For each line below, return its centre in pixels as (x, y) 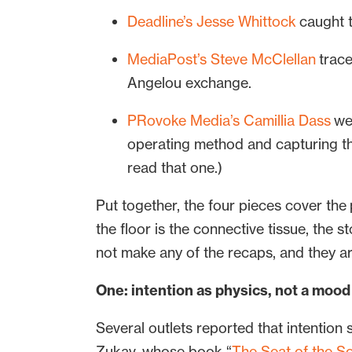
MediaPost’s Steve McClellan (222, 60)
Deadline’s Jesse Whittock (212, 22)
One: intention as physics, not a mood (223, 291)
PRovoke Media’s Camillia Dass (229, 121)
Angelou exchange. (192, 83)
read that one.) (176, 168)
